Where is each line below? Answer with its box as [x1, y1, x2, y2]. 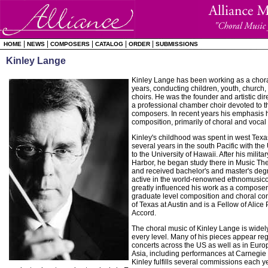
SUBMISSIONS [156, 41, 198, 47]
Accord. [132, 209, 156, 217]
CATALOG [95, 41, 123, 47]
